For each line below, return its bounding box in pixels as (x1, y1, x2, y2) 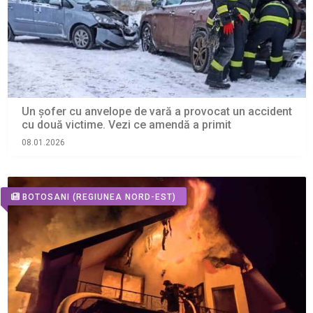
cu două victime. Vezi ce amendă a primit (21, 118, 231, 132)
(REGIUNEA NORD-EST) (72, 191, 176, 202)
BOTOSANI (22, 191, 70, 202)
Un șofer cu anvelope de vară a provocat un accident (21, 105, 292, 119)
